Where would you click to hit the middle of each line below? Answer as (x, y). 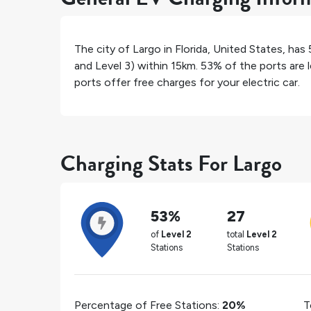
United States (248, 49)
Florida (191, 49)
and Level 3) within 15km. (137, 66)
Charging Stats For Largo (171, 164)
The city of (103, 49)
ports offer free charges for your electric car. (187, 83)
